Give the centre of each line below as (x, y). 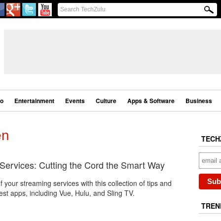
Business (199, 101)
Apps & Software (151, 101)
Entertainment (34, 101)
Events (75, 101)
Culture (106, 101)
